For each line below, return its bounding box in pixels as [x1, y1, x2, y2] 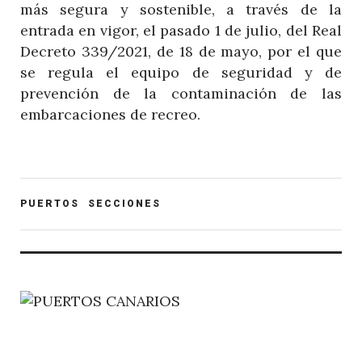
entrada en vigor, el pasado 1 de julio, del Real [20, 20, 342, 40]
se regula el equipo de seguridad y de [20, 62, 342, 82]
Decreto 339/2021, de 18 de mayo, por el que [20, 41, 342, 61]
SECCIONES [88, 197, 161, 209]
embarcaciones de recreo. [20, 104, 200, 124]
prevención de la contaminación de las [20, 83, 342, 103]
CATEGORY [19, 206, 86, 218]
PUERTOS [20, 197, 79, 209]
